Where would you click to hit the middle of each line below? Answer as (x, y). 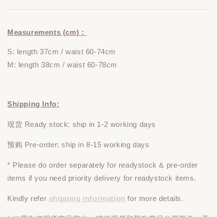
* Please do (28, 165)
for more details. (154, 198)
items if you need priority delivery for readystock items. (103, 178)
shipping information (87, 198)
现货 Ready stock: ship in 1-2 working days (82, 124)
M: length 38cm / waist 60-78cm (62, 64)
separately (87, 165)
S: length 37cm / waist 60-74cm (62, 51)
